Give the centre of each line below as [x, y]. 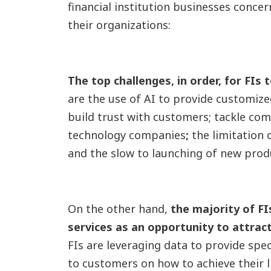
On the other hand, [117, 209]
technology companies [126, 135]
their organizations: [119, 25]
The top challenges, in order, [144, 80]
